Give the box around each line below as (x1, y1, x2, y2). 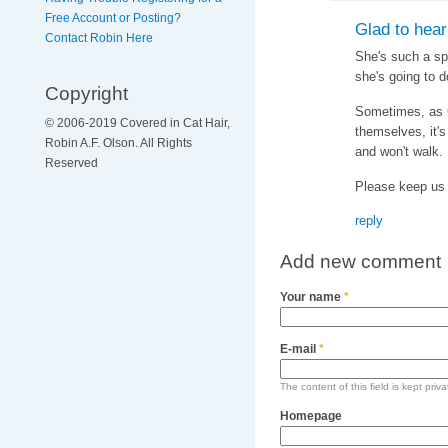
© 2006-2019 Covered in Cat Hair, (44, 116, 230, 131)
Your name (279, 289, 344, 304)
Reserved (44, 156, 98, 171)
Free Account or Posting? (44, 11, 181, 25)
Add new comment (279, 250, 441, 273)
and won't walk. (354, 144, 443, 160)
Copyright (44, 81, 128, 104)
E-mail (279, 341, 319, 356)
